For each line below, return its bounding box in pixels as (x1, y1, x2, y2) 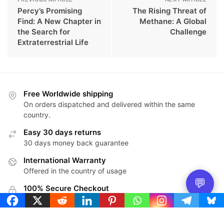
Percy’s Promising (17, 5, 82, 15)
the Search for (17, 26, 70, 36)
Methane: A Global (139, 16, 206, 26)
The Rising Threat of (132, 5, 206, 15)
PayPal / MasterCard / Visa (23, 194, 111, 203)
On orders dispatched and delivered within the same (23, 99, 195, 108)
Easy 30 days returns (23, 127, 101, 137)
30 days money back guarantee (23, 138, 128, 147)
